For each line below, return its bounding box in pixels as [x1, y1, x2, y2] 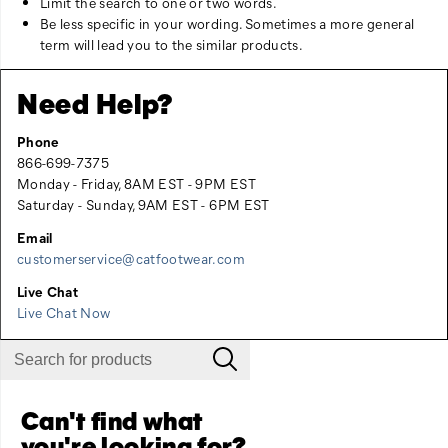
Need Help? [17, 84, 173, 121]
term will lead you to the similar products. [40, 35, 304, 54]
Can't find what [21, 403, 203, 437]
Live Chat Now [17, 303, 111, 322]
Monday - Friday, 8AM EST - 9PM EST [17, 174, 256, 193]
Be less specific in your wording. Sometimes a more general [40, 14, 415, 33]
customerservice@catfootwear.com [17, 249, 245, 268]
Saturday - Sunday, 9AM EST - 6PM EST [17, 195, 270, 214]
